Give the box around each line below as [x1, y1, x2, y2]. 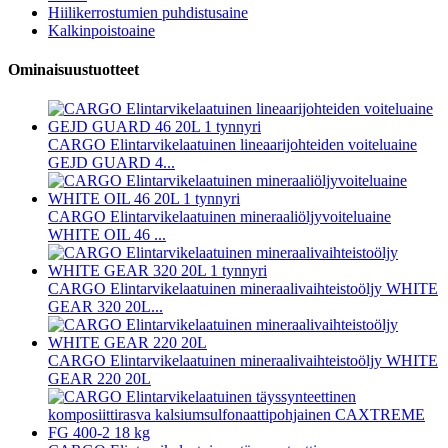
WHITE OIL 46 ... [48, 226, 166, 244]
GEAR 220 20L [48, 370, 151, 388]
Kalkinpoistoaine [48, 21, 155, 39]
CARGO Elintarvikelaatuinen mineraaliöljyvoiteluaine [48, 208, 391, 226]
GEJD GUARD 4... [48, 154, 175, 172]
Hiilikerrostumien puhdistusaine [48, 3, 248, 21]
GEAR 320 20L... [48, 298, 163, 316]
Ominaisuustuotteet [8, 60, 139, 78]
